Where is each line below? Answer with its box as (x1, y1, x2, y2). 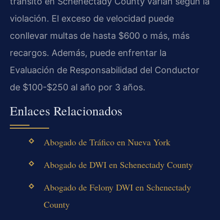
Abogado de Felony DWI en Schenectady (43, 181, 191, 193)
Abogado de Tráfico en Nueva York (43, 136, 170, 148)
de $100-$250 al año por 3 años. (10, 82, 145, 93)
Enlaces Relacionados (10, 102, 122, 119)
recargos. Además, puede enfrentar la (10, 48, 166, 58)
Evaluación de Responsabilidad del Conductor (10, 65, 199, 76)
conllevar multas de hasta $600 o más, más (10, 30, 190, 41)
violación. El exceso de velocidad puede (10, 13, 174, 24)
